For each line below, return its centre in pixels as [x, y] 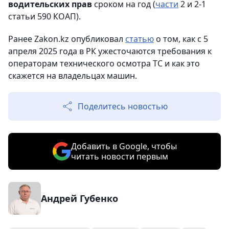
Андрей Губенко [79, 198]
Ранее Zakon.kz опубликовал [67, 39]
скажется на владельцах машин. [73, 75]
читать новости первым [119, 156]
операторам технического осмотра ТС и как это [104, 63]
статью [140, 39]
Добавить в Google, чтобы [124, 146]
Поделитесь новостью [123, 106]
